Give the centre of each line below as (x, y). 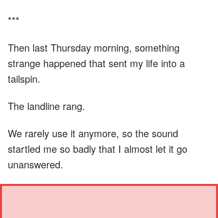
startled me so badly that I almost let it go (98, 148)
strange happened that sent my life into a (96, 63)
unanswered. (36, 164)
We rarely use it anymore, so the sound (93, 133)
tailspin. (24, 78)
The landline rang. (46, 106)
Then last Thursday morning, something (94, 47)
